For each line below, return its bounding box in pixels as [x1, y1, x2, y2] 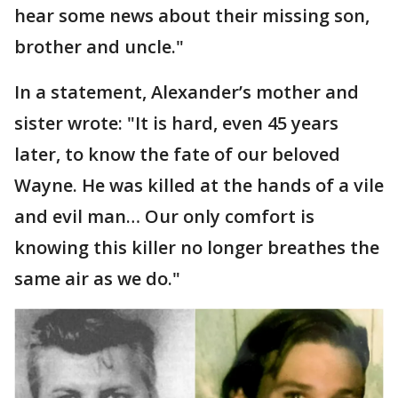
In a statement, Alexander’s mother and [14, 80, 359, 104]
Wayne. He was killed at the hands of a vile [14, 173, 384, 197]
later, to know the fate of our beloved [14, 142, 340, 166]
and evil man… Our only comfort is [14, 204, 314, 228]
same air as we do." [14, 267, 180, 291]
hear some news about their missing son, [14, 4, 370, 28]
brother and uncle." [14, 35, 184, 59]
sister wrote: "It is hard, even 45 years [14, 111, 338, 135]
